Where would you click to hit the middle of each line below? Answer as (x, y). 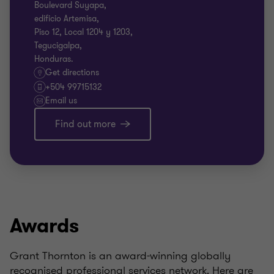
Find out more (85, 124)
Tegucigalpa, (58, 46)
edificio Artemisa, (67, 19)
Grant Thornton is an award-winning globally (120, 256)
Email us (61, 101)
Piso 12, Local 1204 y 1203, (83, 32)
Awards (44, 226)
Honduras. (54, 59)
